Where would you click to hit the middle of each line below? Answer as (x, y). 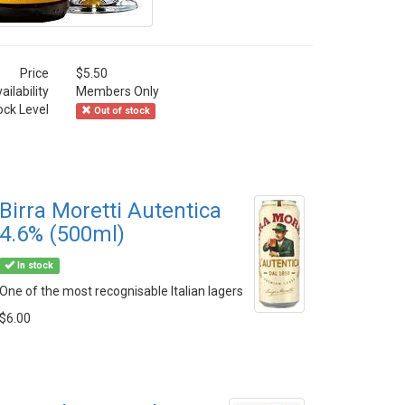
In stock (34, 265)
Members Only (117, 91)
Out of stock (120, 111)
